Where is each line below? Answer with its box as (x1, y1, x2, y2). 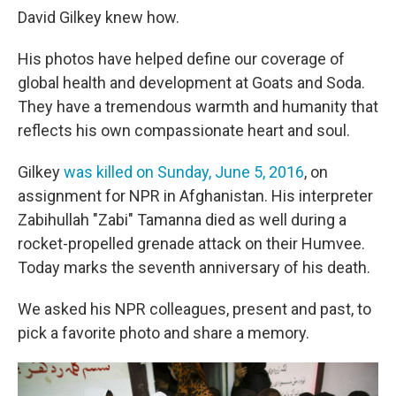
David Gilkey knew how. (18, 8, 179, 27)
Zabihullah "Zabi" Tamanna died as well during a (18, 210, 346, 229)
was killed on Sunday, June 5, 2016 (64, 163, 304, 181)
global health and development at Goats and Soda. (18, 73, 365, 92)
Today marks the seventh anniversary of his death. (18, 258, 370, 277)
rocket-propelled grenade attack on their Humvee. (18, 234, 365, 253)
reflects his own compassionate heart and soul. (18, 121, 350, 140)
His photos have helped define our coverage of (18, 49, 345, 68)
